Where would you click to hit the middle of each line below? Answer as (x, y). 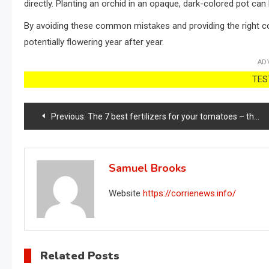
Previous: (68, 116)
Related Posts (80, 255)
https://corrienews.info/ (190, 193)
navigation (68, 142)
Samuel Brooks (148, 168)
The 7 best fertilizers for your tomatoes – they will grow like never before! (171, 116)
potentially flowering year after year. (94, 42)
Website (125, 193)
